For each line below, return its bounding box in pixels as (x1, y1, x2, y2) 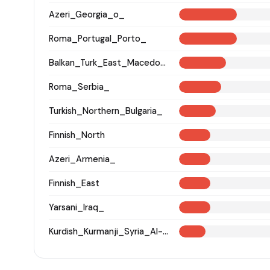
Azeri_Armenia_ (49, 153, 116, 165)
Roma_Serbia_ (49, 81, 110, 92)
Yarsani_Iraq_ (49, 201, 104, 213)
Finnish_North (49, 129, 105, 140)
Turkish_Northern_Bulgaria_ (49, 105, 163, 116)
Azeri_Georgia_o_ (49, 8, 125, 20)
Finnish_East (49, 177, 99, 189)
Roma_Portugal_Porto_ (49, 33, 146, 44)
